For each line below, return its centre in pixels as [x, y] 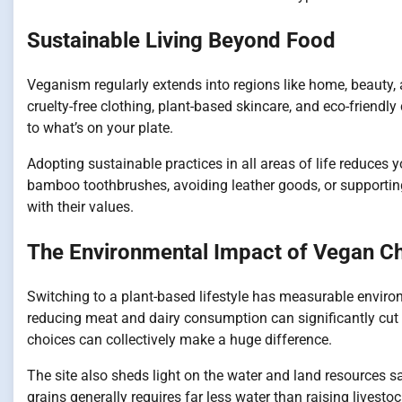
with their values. [80, 207]
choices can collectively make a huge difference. [179, 339]
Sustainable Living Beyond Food [181, 41]
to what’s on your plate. [100, 128]
